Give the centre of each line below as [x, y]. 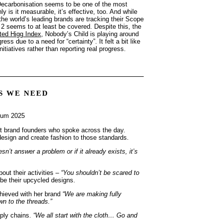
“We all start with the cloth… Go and [85, 215]
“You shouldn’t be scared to [100, 172]
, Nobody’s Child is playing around [90, 34]
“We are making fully [92, 194]
